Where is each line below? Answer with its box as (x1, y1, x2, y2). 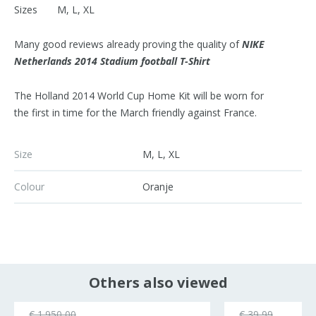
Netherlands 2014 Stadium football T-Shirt (14, 54, 210, 68)
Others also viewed (88, 273, 228, 293)
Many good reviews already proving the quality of (14, 37, 242, 51)
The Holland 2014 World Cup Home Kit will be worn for (14, 89, 264, 103)
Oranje (142, 180, 174, 194)
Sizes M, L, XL (14, 3, 95, 17)
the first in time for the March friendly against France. (14, 106, 257, 120)
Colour (14, 180, 44, 194)
